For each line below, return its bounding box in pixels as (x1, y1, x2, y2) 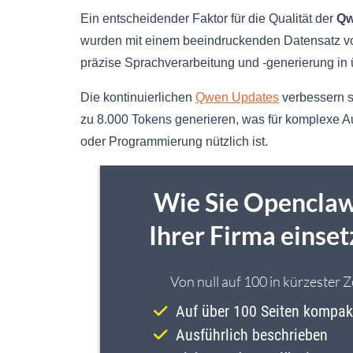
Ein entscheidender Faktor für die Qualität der (80, 11, 336, 25)
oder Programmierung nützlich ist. (80, 134, 268, 148)
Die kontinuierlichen (80, 90, 195, 104)
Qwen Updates (195, 90, 279, 104)
